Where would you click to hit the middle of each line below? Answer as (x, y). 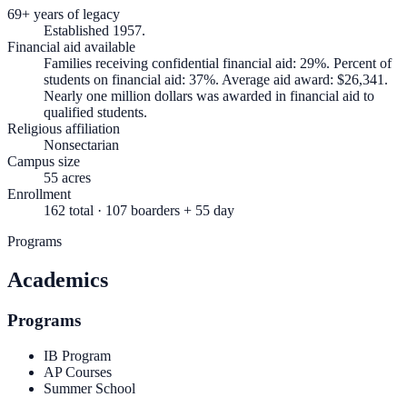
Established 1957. (94, 31)
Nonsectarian (81, 145)
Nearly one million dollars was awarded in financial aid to (209, 96)
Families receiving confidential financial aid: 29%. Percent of (218, 64)
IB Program (77, 355)
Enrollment (39, 194)
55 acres (67, 178)
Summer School (89, 388)
